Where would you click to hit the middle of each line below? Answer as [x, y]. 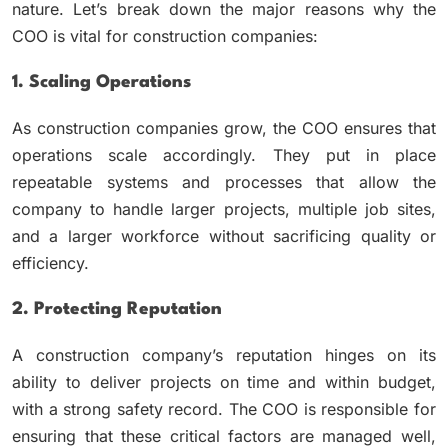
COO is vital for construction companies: [165, 35]
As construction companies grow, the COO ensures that [224, 127]
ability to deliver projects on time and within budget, [224, 381]
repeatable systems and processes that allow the [224, 181]
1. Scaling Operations [101, 82]
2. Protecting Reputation [117, 309]
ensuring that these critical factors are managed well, [224, 435]
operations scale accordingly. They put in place [224, 154]
